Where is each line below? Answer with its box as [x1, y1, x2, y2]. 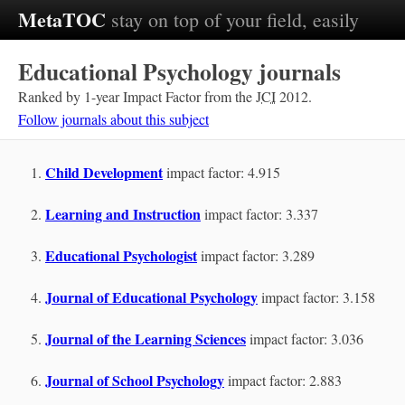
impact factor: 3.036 [250, 329, 363, 348]
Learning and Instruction [45, 203, 201, 224]
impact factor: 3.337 [204, 204, 318, 223]
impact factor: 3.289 [201, 246, 315, 265]
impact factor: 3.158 [261, 287, 375, 306]
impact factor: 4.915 [166, 163, 280, 182]
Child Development [45, 162, 163, 183]
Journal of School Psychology [45, 370, 224, 391]
